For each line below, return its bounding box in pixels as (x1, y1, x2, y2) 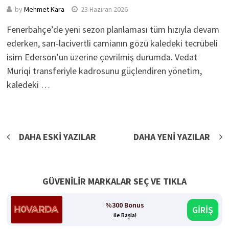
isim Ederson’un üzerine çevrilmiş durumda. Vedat (6, 51, 197, 63)
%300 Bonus (105, 200, 145, 210)
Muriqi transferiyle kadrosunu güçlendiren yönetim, (6, 65, 202, 77)
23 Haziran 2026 (80, 5, 128, 14)
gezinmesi (6, 149, 71, 169)
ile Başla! (113, 211, 136, 219)
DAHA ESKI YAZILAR (18, 131, 96, 143)
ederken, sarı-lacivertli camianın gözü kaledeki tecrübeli (6, 37, 218, 50)
